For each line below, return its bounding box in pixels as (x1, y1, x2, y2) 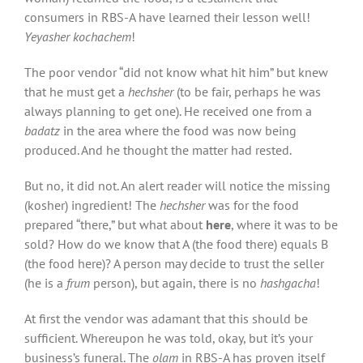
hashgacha (260, 274, 316, 291)
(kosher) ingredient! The (24, 196, 160, 213)
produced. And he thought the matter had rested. (24, 141, 292, 158)
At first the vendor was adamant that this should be (24, 310, 308, 327)
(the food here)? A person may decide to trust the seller (24, 254, 324, 271)
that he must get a (24, 83, 128, 100)
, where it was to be (231, 216, 338, 233)
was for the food (205, 196, 299, 213)
